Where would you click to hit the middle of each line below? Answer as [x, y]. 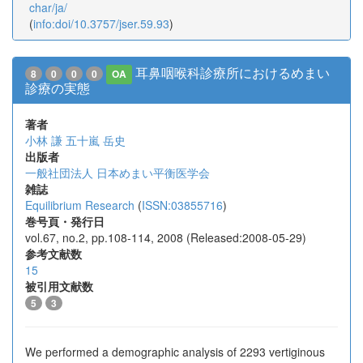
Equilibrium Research [80, 205]
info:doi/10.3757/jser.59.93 [101, 23]
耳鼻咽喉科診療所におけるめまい [233, 73]
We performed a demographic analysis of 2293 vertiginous [175, 352]
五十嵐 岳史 [96, 140]
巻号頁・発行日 [65, 221]
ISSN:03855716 [182, 205]
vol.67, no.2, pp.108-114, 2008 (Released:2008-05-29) [166, 237]
